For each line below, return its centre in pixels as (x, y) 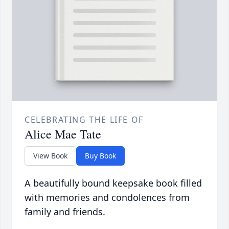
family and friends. (65, 212)
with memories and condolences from (107, 198)
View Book (50, 156)
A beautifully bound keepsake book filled (113, 183)
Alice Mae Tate (63, 134)
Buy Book (100, 156)
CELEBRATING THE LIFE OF (84, 120)
